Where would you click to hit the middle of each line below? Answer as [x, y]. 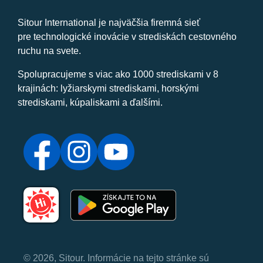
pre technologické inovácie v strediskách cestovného [127, 36]
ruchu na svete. [49, 50]
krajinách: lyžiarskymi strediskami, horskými [108, 88]
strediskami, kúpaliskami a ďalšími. [90, 102]
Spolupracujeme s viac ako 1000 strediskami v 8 [118, 74]
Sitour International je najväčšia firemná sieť [109, 22]
